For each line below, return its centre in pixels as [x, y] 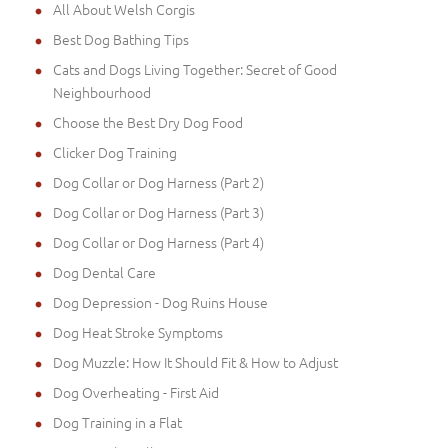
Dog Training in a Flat [117, 422]
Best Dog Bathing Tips [121, 39]
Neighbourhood [102, 92]
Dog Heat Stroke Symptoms [138, 332]
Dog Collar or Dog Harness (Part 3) [158, 212]
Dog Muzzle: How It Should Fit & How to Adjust [195, 362]
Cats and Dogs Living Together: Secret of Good [195, 69]
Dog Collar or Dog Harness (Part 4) [158, 242]
